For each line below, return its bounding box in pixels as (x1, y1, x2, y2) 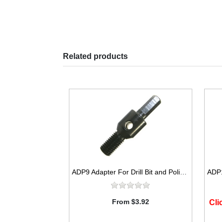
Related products (63, 52, 128, 60)
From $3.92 (111, 197, 149, 206)
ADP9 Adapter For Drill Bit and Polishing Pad (180, 167, 187, 176)
